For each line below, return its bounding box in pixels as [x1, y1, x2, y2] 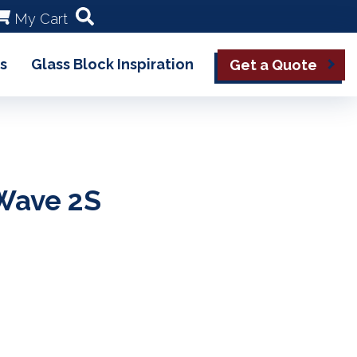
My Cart [14, 10, 68, 27]
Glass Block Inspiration [31, 56, 194, 73]
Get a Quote [229, 56, 317, 73]
